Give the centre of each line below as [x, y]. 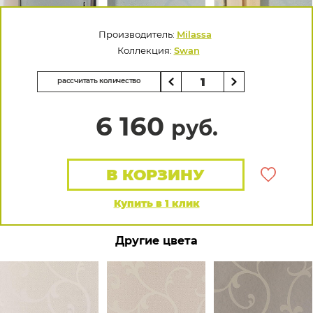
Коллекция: [145, 50]
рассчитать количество [99, 81]
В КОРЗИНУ [156, 175]
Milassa [194, 34]
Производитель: [137, 34]
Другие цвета [156, 241]
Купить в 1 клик [156, 203]
